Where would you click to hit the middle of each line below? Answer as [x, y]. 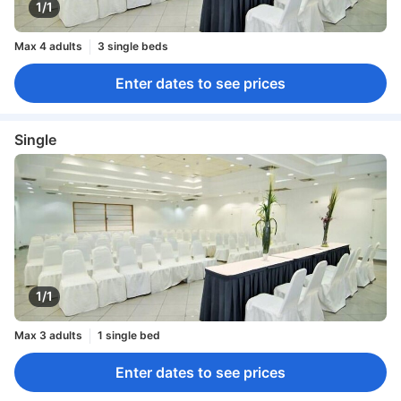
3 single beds [133, 47]
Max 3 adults [48, 336]
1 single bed [129, 336]
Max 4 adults [48, 47]
